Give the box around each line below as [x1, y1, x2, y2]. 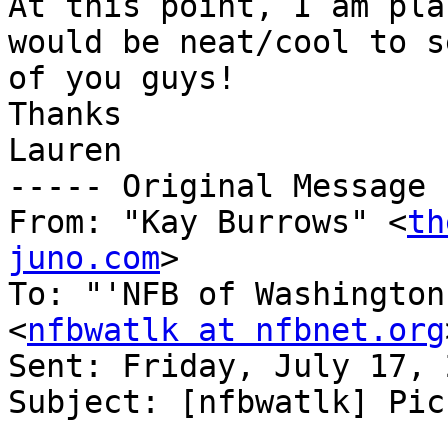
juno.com [8, 240, 160, 277]
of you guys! [8, 60, 236, 97]
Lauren [8, 132, 122, 169]
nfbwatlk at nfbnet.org [27, 312, 445, 349]
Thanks [8, 96, 122, 133]
